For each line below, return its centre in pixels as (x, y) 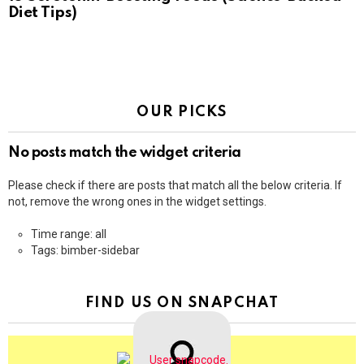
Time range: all (69, 234)
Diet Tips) (43, 13)
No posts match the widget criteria (125, 153)
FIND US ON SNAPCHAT (182, 303)
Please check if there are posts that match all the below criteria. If (175, 186)
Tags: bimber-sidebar (85, 251)
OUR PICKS (182, 113)
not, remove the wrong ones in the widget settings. (137, 202)
